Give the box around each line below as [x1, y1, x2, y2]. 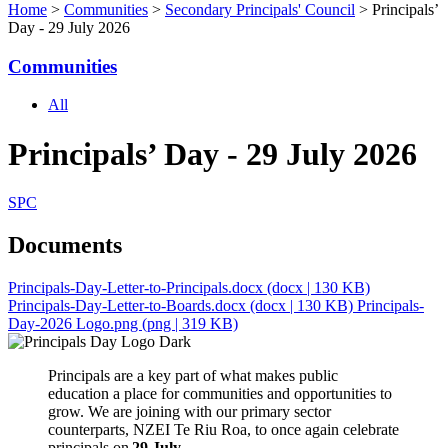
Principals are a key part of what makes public [48, 367, 338, 385]
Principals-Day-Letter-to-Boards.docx [8, 297, 250, 315]
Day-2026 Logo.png [8, 315, 142, 333]
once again [271, 421, 339, 439]
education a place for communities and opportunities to [48, 385, 392, 403]
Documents [8, 232, 122, 259]
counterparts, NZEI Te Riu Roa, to [48, 421, 267, 439]
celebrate [343, 421, 399, 439]
